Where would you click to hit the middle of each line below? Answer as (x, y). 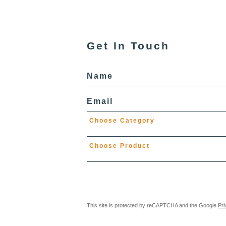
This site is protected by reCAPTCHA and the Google (152, 205)
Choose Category (122, 120)
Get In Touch (128, 46)
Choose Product (120, 146)
